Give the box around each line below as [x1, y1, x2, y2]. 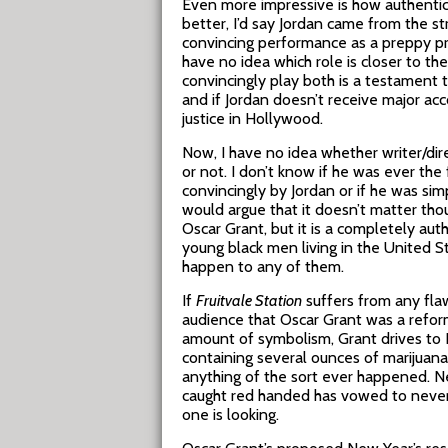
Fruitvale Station [196, 291, 302, 310]
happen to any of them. [182, 257, 344, 276]
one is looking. [182, 405, 279, 424]
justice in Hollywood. [182, 109, 323, 128]
